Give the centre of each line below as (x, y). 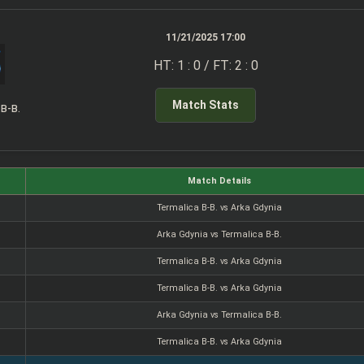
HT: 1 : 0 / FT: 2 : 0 (206, 66)
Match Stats (206, 104)
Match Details (220, 181)
